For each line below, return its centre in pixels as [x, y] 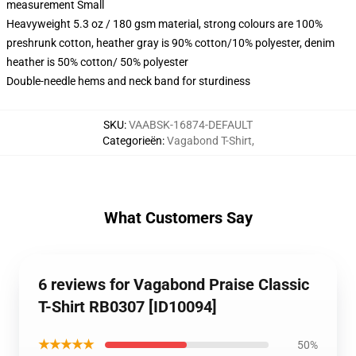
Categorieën [132, 141]
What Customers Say [178, 218]
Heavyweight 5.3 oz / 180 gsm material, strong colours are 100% [164, 24]
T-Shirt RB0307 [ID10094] [128, 307]
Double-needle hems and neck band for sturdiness [128, 81]
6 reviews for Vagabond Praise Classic [174, 284]
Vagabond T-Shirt [209, 141]
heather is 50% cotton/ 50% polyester [97, 62]
